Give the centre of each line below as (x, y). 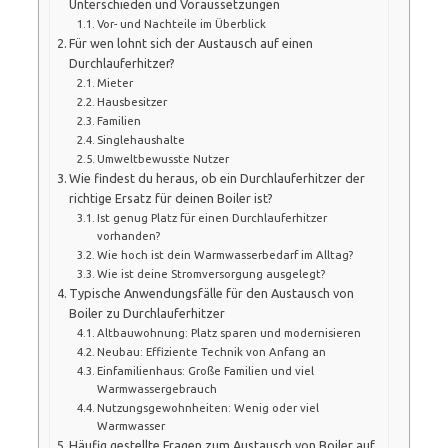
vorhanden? (128, 235)
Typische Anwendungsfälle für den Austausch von (212, 292)
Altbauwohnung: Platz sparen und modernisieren (229, 332)
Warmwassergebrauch (157, 388)
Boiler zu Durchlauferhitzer (147, 312)
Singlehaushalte (141, 139)
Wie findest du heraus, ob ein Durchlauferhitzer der (217, 177)
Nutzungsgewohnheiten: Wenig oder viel (208, 407)
